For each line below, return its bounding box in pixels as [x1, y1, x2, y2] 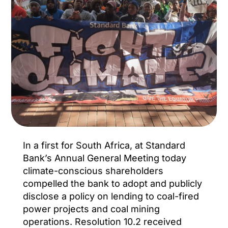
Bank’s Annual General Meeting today [22, 152, 186, 163]
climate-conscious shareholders [22, 165, 163, 176]
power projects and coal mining [22, 203, 160, 214]
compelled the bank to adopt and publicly [22, 178, 202, 189]
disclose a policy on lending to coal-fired [22, 190, 199, 202]
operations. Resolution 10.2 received [22, 216, 182, 227]
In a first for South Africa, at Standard [22, 139, 185, 151]
